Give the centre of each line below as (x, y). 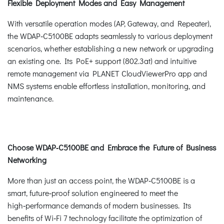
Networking (27, 159)
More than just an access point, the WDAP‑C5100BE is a (101, 180)
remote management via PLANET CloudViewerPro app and (107, 73)
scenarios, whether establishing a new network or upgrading (110, 48)
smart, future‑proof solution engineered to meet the (93, 192)
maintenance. (30, 98)
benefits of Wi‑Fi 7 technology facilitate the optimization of (105, 217)
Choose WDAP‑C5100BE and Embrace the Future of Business (112, 147)
